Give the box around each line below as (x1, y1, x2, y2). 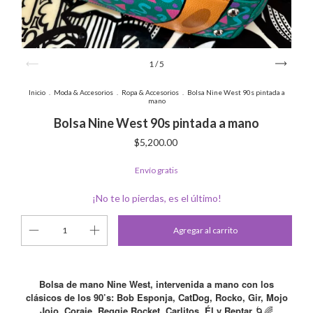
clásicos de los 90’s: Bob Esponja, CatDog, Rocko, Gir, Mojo (25, 291, 288, 305)
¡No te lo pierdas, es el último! (92, 192, 221, 205)
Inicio (28, 88, 45, 97)
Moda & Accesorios (53, 88, 113, 97)
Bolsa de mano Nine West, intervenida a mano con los (39, 277, 274, 291)
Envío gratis (135, 165, 178, 176)
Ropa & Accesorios (121, 88, 179, 97)
